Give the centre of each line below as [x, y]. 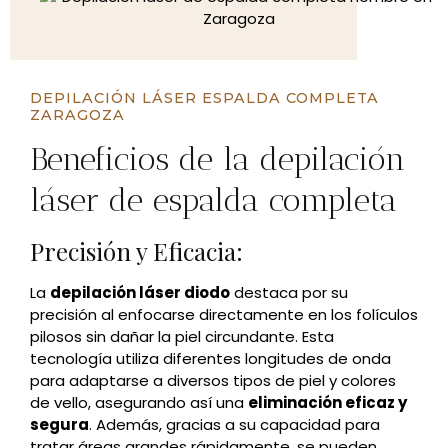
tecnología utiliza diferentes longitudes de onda [210, 358]
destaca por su [289, 292]
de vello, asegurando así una [139, 402]
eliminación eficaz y [327, 402]
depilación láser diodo [140, 292]
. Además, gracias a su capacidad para [234, 424]
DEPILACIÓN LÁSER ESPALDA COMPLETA [204, 97]
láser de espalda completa [213, 199]
